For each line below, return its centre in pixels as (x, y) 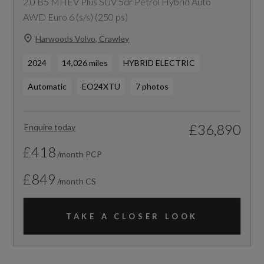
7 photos (152, 87)
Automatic (47, 87)
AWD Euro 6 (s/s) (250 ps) (76, 17)
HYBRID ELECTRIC (159, 63)
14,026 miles (85, 63)
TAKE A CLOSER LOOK (132, 217)
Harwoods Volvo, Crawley (82, 38)
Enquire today (50, 127)
